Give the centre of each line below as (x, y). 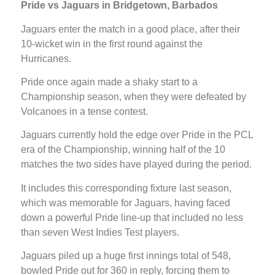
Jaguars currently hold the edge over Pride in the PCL (137, 135)
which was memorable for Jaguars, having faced (126, 203)
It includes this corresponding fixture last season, (126, 188)
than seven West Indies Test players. (100, 232)
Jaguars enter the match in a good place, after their (130, 29)
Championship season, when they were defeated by (134, 97)
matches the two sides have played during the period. (136, 165)
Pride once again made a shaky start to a (109, 82)
